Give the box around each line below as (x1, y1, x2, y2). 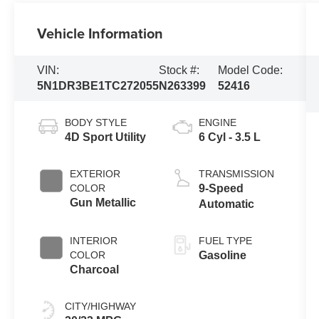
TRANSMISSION (198, 167, 274, 179)
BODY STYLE (65, 116, 127, 128)
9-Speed (198, 182, 244, 194)
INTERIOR (70, 234, 118, 246)
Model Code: (218, 63, 283, 76)
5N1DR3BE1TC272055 (37, 79, 159, 92)
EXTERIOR (70, 167, 121, 179)
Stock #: (159, 63, 200, 76)
